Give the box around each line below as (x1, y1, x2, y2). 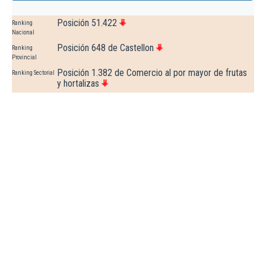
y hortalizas (57, 78, 99, 90)
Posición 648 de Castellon (57, 42, 154, 54)
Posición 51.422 (57, 17, 117, 29)
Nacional (12, 29, 34, 36)
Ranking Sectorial (12, 69, 55, 77)
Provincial (12, 54, 37, 61)
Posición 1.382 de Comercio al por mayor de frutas (57, 67, 247, 79)
